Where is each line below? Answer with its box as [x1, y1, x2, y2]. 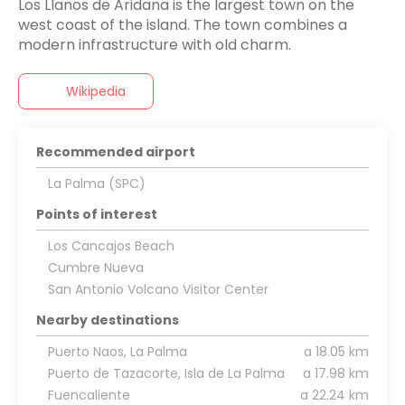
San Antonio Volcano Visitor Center [47, 279, 268, 298]
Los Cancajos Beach [47, 236, 174, 255]
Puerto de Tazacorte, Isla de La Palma [47, 363, 285, 382]
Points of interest [36, 204, 157, 223]
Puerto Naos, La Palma [47, 342, 187, 361]
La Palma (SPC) [47, 174, 146, 193]
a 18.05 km [304, 342, 369, 361]
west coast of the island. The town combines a [18, 14, 347, 35]
